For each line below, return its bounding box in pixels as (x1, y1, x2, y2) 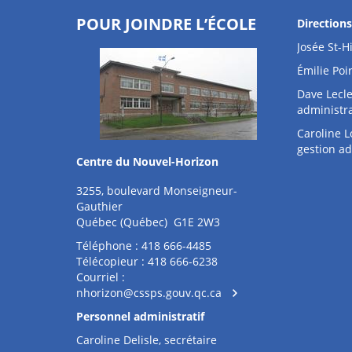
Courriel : (76, 269, 125, 284)
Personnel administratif (76, 309, 204, 324)
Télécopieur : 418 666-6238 (76, 254, 218, 269)
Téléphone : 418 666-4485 (76, 238, 211, 253)
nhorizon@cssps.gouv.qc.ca (76, 285, 222, 300)
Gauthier (76, 199, 123, 214)
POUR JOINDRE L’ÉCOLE (76, 13, 256, 35)
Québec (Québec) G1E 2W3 (76, 214, 220, 229)
